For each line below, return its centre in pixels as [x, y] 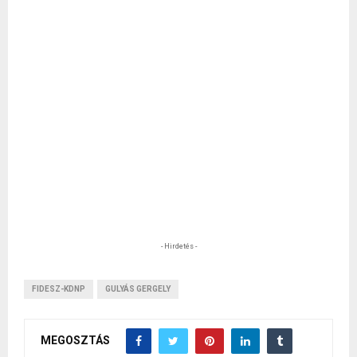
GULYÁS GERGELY [138, 289]
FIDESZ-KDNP [59, 289]
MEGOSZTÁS [75, 340]
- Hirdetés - [178, 247]
